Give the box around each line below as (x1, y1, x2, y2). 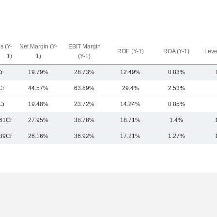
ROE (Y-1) (117, 48, 144, 55)
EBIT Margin (68, 43, 101, 50)
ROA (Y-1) (163, 48, 189, 55)
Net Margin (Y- (19, 43, 57, 50)
